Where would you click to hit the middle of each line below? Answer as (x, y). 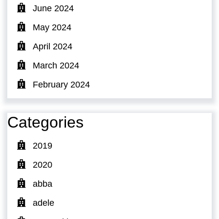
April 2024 (53, 46)
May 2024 (52, 27)
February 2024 (61, 84)
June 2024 (53, 8)
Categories (45, 122)
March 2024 (56, 65)
